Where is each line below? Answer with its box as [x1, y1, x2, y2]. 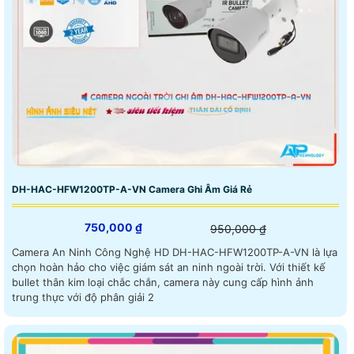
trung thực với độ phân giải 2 [12, 291, 154, 303]
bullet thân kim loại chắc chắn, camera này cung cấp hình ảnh [12, 276, 314, 288]
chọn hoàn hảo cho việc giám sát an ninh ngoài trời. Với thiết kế [12, 261, 269, 273]
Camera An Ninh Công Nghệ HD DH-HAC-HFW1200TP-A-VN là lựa [12, 246, 337, 258]
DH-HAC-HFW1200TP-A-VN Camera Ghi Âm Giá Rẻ [12, 183, 252, 195]
